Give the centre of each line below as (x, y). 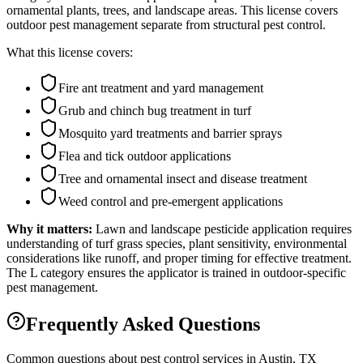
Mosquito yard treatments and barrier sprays (170, 134)
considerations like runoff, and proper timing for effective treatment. (179, 258)
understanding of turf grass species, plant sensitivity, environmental (177, 244)
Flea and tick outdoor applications (145, 156)
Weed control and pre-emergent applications (171, 202)
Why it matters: (49, 229)
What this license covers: (70, 53)
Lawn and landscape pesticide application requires (224, 229)
